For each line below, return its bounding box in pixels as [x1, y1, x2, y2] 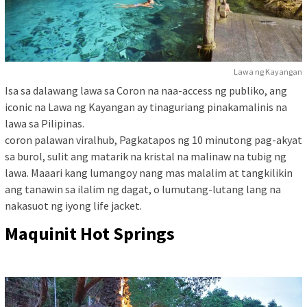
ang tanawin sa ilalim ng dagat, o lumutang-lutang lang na [5, 182, 281, 197]
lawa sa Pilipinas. [5, 116, 84, 131]
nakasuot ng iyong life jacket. [5, 199, 142, 213]
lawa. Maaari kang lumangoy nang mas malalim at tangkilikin [5, 166, 293, 180]
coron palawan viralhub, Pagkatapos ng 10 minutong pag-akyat [5, 133, 302, 147]
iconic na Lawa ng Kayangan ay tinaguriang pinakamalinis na [5, 100, 287, 114]
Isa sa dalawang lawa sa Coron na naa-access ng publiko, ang [5, 84, 287, 98]
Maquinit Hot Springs [5, 222, 175, 245]
